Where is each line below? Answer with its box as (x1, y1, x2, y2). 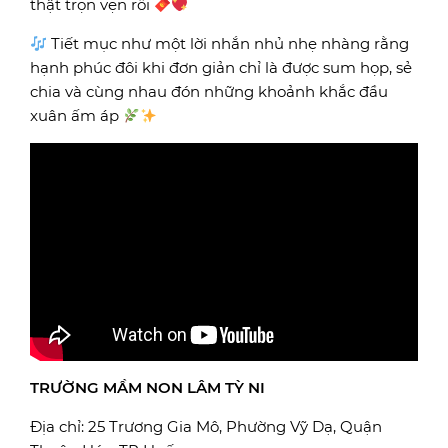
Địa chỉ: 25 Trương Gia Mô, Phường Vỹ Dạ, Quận (30, 417, 382, 437)
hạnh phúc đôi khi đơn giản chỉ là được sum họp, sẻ (30, 58, 412, 77)
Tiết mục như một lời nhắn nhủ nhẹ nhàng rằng (47, 34, 410, 53)
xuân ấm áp (30, 106, 123, 125)
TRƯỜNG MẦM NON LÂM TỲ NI (30, 378, 265, 398)
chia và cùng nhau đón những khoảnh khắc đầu (30, 82, 388, 101)
